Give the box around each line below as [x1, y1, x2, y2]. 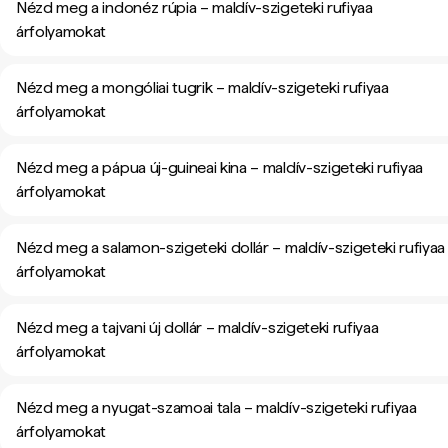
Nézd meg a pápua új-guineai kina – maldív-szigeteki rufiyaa [16, 158, 424, 177]
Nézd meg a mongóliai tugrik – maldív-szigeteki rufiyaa [16, 78, 389, 97]
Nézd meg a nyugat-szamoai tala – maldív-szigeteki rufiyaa [16, 398, 417, 417]
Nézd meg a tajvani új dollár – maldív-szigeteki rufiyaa [16, 318, 379, 337]
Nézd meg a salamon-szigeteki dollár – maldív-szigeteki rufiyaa [16, 238, 446, 257]
